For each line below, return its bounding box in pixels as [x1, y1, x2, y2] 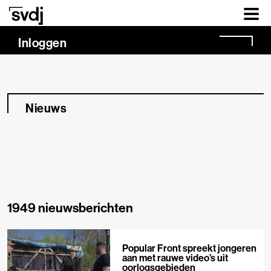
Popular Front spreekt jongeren [122, 242, 256, 255]
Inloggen [18, 35, 67, 50]
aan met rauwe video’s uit [122, 252, 228, 264]
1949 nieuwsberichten [7, 200, 133, 216]
